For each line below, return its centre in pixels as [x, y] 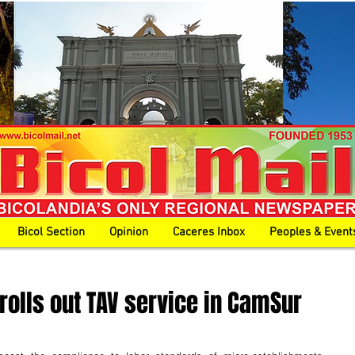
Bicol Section [51, 232]
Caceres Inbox [209, 232]
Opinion [129, 232]
